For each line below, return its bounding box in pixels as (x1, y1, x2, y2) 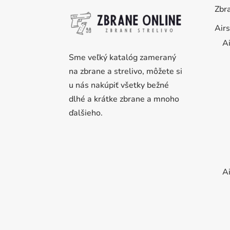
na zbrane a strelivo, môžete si (69, 66, 183, 78)
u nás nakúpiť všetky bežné (69, 80, 169, 91)
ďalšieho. (69, 107, 103, 119)
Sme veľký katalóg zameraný (69, 52, 177, 64)
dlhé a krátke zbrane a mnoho (69, 93, 180, 105)
